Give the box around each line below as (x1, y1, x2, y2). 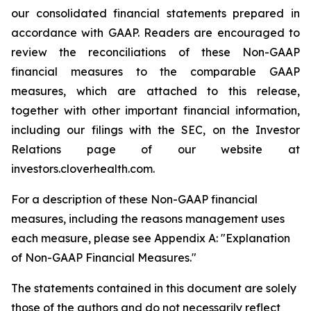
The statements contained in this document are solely (11, 281, 296, 295)
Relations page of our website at (11, 142, 300, 156)
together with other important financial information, (11, 103, 300, 117)
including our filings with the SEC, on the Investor (11, 123, 300, 137)
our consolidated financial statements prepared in (11, 6, 300, 20)
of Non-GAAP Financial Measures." (11, 251, 196, 264)
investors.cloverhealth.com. (11, 162, 155, 176)
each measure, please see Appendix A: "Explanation (11, 231, 290, 245)
